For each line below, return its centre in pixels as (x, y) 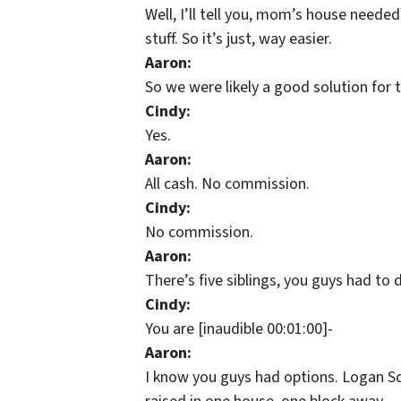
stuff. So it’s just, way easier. (239, 39)
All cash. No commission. (227, 184)
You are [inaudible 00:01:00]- (239, 329)
